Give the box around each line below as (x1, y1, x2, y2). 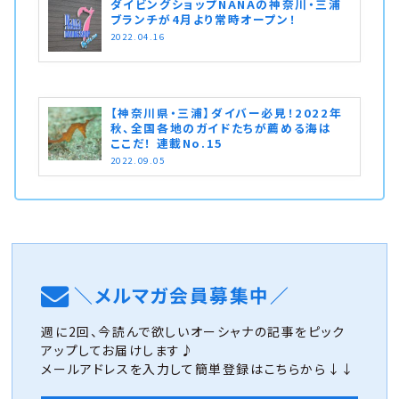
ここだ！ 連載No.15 (110, 134, 224, 152)
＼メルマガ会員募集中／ (74, 281, 290, 309)
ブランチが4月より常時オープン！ (110, 11, 297, 28)
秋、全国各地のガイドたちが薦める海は (110, 119, 332, 137)
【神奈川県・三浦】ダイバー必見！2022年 (110, 104, 343, 122)
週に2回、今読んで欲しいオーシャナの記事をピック (41, 322, 346, 341)
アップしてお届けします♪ (41, 341, 195, 360)
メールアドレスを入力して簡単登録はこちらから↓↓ (41, 360, 354, 379)
